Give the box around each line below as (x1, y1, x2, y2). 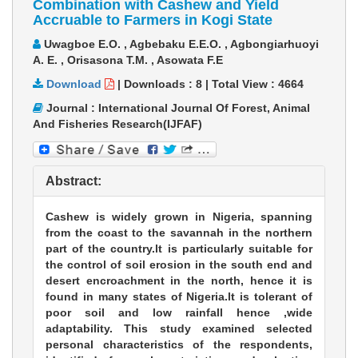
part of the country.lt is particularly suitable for (46, 241, 312, 255)
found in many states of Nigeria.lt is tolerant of (46, 289, 312, 303)
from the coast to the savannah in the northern (46, 225, 312, 239)
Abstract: (46, 173, 101, 188)
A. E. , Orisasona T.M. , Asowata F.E (33, 54, 223, 67)
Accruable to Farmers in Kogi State (33, 12, 272, 29)
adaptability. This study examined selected (46, 321, 312, 335)
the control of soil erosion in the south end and (46, 257, 312, 271)
